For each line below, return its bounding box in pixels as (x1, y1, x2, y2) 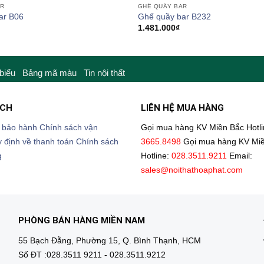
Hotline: (141, 151, 171, 161)
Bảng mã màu (22, 68, 77, 78)
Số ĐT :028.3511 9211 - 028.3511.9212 (18, 250, 166, 259)
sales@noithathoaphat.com (141, 166, 243, 175)
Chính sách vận (39, 123, 98, 133)
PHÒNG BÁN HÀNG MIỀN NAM (18, 215, 145, 226)
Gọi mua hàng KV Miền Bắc (141, 123, 244, 133)
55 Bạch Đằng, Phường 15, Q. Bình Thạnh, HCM (18, 236, 201, 245)
